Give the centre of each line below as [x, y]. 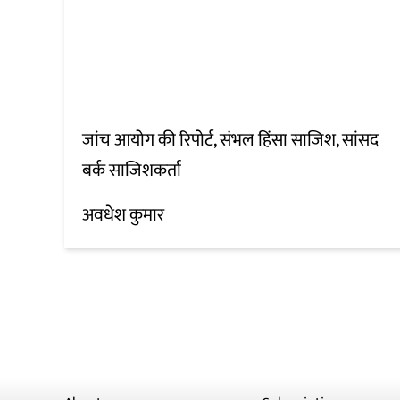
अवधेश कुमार [123, 216]
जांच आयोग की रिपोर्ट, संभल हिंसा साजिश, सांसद [230, 141]
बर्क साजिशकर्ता [132, 171]
